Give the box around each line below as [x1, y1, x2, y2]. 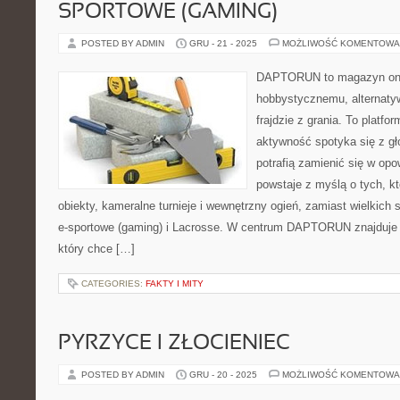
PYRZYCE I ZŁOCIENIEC [58, 334, 290, 354]
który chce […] [58, 242, 135, 255]
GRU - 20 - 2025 [189, 370, 257, 379]
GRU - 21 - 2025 [189, 38, 257, 48]
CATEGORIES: [81, 279, 146, 288]
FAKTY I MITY [146, 279, 204, 288]
